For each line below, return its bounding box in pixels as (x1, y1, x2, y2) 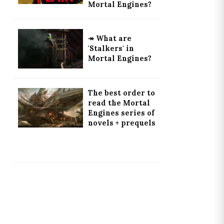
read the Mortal (87, 98, 150, 107)
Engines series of (87, 108, 154, 117)
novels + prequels (87, 118, 155, 127)
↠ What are (87, 34, 131, 43)
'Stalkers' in (87, 44, 134, 53)
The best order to (87, 88, 155, 97)
